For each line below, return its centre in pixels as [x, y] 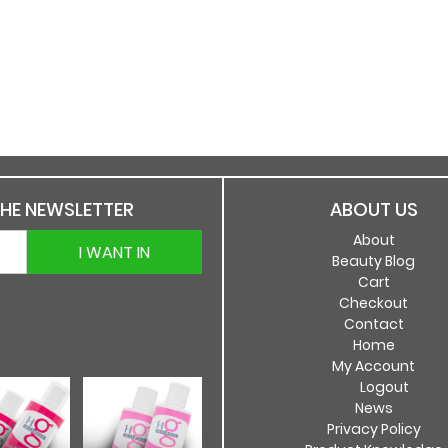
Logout [384, 387]
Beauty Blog [373, 261]
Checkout [373, 303]
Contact [373, 324]
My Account [373, 366]
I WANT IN [114, 252]
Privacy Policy [373, 429]
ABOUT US [373, 209]
